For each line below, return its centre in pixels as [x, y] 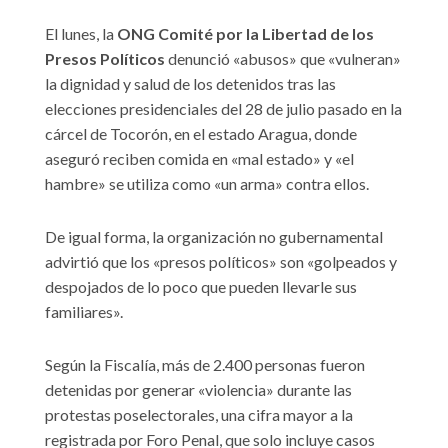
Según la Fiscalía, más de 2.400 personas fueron [205, 364]
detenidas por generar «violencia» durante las [198, 389]
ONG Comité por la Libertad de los [245, 33]
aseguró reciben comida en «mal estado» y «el [199, 158]
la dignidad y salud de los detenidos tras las [190, 83]
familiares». [84, 311]
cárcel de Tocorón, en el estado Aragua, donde [201, 133]
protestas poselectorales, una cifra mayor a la [199, 414]
